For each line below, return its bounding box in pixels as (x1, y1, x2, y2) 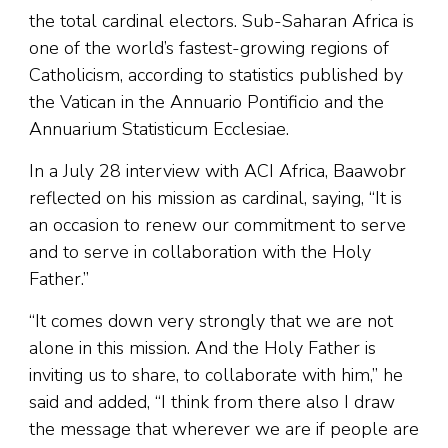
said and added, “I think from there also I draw (29, 389, 395, 414)
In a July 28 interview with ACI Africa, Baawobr (29, 158, 406, 183)
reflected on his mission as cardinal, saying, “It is (29, 185, 402, 210)
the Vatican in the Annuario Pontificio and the (29, 89, 384, 114)
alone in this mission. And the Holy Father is (29, 335, 376, 360)
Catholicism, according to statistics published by (29, 62, 403, 87)
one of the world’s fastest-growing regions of (29, 35, 389, 60)
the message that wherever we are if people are (29, 416, 419, 441)
